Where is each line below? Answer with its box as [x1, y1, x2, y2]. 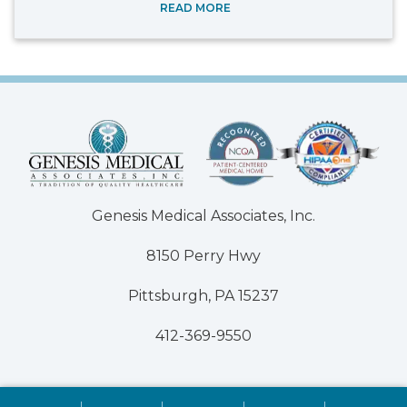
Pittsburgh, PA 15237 [128, 286, 279, 304]
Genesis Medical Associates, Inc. [92, 206, 315, 224]
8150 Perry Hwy [146, 246, 261, 264]
